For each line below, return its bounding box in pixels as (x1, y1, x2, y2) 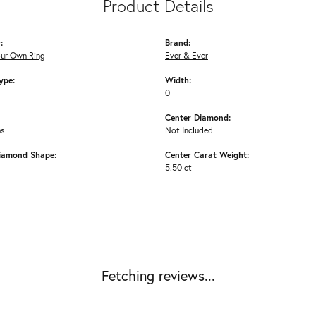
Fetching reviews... (101, 267, 215, 285)
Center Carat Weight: (165, 149, 249, 161)
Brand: (165, 37, 190, 49)
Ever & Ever (165, 50, 208, 61)
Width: (165, 74, 191, 86)
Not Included (165, 125, 213, 136)
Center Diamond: (165, 111, 231, 123)
